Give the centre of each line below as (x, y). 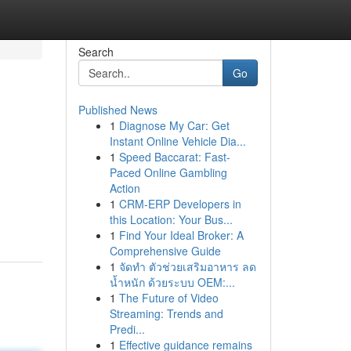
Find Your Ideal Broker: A (181, 235)
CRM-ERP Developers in (180, 204)
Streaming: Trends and (166, 313)
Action (125, 188)
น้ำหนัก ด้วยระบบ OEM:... (172, 282)
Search (96, 52)
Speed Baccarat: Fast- (174, 157)
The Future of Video (168, 298)
